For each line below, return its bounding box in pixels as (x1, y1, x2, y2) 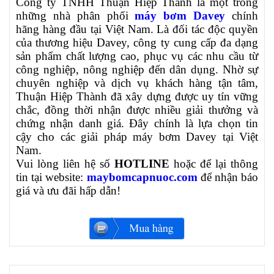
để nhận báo (197, 171, 258, 184)
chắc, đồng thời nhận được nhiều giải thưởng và (16, 103, 258, 117)
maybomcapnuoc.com (86, 171, 198, 184)
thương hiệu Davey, (35, 36, 130, 50)
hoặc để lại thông (169, 157, 258, 171)
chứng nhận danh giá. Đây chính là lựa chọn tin (16, 117, 258, 130)
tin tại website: (16, 171, 87, 184)
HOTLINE (114, 157, 169, 171)
